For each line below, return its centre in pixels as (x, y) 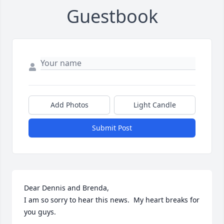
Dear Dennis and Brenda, (66, 188)
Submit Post (112, 128)
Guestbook (112, 16)
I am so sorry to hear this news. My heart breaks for (112, 200)
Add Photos (69, 105)
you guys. (40, 212)
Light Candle (155, 105)
